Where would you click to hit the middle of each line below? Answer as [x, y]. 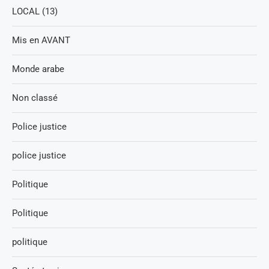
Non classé [35, 98]
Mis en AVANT [41, 40]
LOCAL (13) [35, 11]
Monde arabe [38, 69]
